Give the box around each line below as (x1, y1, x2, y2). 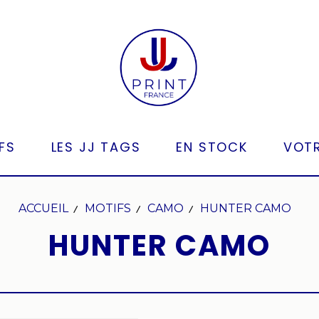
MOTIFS (84, 202, 131, 215)
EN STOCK (176, 138, 248, 156)
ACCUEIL (18, 202, 68, 215)
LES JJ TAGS (51, 138, 141, 156)
